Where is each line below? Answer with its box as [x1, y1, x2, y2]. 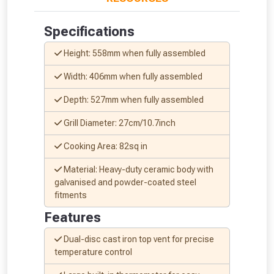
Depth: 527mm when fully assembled [62, 94, 204, 105]
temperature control [54, 246, 132, 257]
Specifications [44, 23, 135, 39]
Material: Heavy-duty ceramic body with [62, 164, 213, 174]
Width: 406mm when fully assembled [62, 71, 202, 81]
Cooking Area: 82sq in [62, 141, 147, 151]
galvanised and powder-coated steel [54, 177, 196, 187]
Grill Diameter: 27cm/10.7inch [62, 117, 176, 128]
